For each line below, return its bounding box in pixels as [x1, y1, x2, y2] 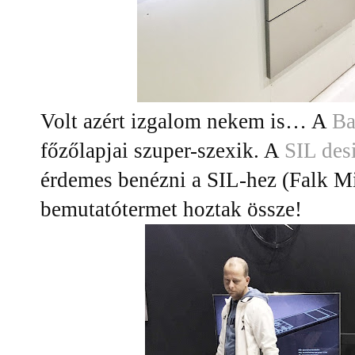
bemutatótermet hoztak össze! [40, 197, 302, 222]
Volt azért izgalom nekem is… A [40, 109, 332, 134]
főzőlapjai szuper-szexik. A [40, 139, 284, 163]
